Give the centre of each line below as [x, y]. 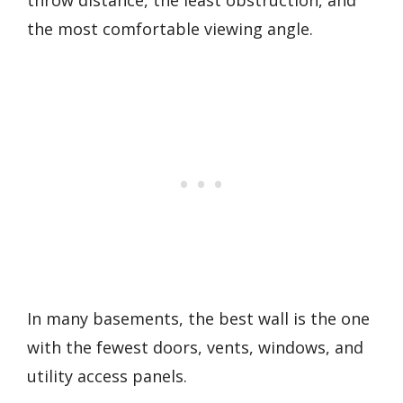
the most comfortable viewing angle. [170, 28]
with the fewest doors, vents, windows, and [195, 348]
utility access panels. [107, 376]
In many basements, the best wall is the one [198, 319]
